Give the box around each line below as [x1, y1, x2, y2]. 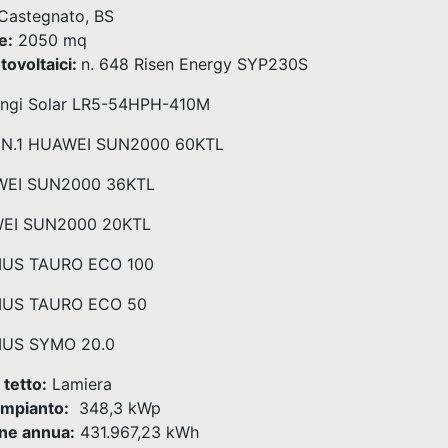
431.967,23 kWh [75, 422, 199, 442]
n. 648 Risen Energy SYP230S [81, 54, 308, 74]
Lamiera [47, 374, 112, 394]
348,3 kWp [69, 398, 161, 418]
